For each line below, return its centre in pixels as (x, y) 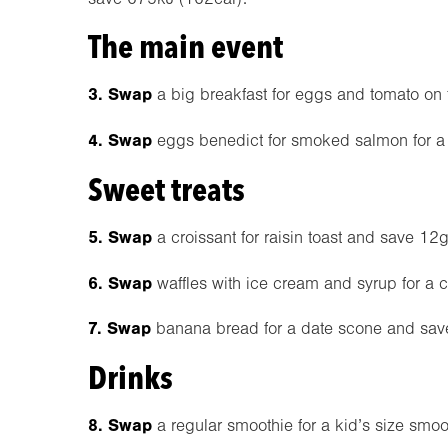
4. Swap (120, 140)
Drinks (130, 378)
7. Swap (119, 328)
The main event (185, 47)
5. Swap (120, 236)
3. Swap (120, 94)
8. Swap (120, 425)
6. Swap (120, 282)
